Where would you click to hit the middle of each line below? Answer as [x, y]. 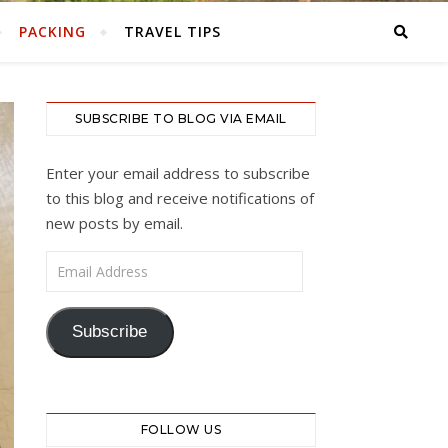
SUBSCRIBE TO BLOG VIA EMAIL [181, 118]
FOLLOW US [181, 429]
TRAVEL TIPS [172, 31]
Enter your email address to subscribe [178, 173]
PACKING [52, 31]
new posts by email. [114, 223]
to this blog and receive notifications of [180, 198]
